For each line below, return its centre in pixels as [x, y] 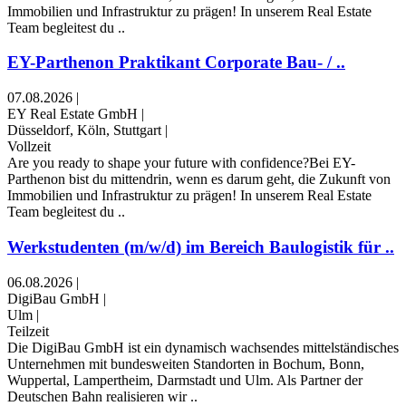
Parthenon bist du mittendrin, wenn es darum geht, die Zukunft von [199, 179]
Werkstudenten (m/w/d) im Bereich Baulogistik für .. [201, 246]
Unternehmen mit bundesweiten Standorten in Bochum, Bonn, [186, 363]
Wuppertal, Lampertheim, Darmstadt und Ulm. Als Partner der [185, 380]
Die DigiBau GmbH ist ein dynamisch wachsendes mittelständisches [203, 347]
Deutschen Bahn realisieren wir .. [102, 396]
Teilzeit [28, 331]
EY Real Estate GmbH [72, 114]
